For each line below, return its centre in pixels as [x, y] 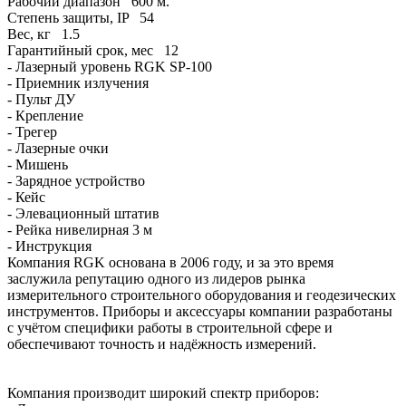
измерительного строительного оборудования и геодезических [202, 295]
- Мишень [38, 164]
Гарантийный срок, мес [84, 50]
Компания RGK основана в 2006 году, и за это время [170, 262]
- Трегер [32, 131]
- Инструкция [49, 246]
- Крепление [45, 115]
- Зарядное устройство [76, 180]
